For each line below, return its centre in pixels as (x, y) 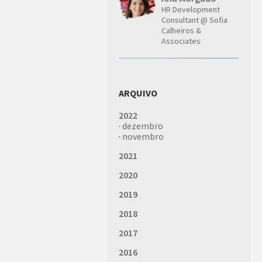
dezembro (143, 126)
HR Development (191, 9)
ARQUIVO (138, 93)
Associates (181, 41)
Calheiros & (182, 30)
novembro (143, 136)
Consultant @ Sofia (195, 20)
